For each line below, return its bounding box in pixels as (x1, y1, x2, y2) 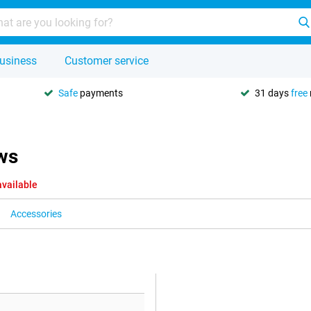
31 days (255, 87, 291, 99)
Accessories (10, 208, 62, 219)
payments (78, 87, 123, 99)
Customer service (65, 54, 149, 67)
